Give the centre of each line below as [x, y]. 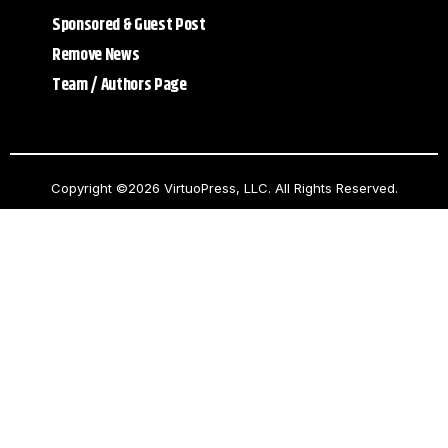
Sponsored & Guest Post [129, 25]
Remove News [96, 55]
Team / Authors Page [119, 85]
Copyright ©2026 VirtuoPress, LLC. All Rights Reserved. [224, 187]
